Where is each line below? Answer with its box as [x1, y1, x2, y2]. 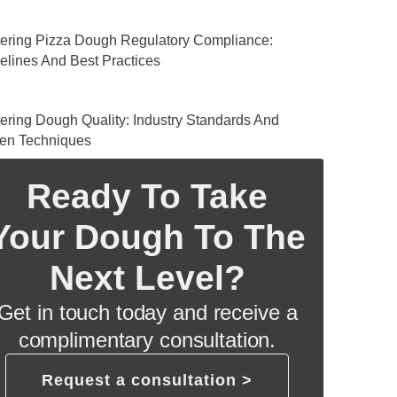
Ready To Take [27, 176, 268, 215]
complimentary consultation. [18, 327, 276, 352]
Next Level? [49, 258, 245, 297]
